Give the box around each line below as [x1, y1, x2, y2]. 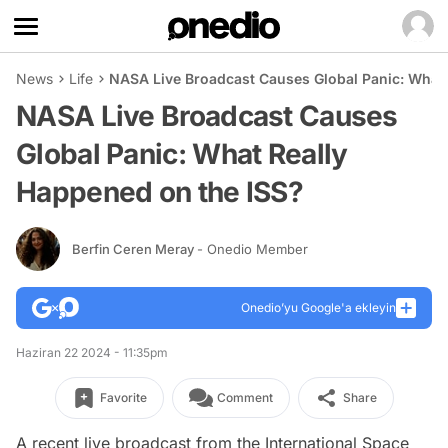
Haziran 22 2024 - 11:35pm [16, 345, 168, 360]
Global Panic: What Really [16, 137, 348, 171]
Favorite [99, 390, 147, 405]
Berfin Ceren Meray [72, 240, 197, 257]
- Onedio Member [197, 240, 308, 257]
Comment [216, 390, 273, 405]
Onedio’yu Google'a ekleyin [241, 300, 396, 315]
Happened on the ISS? [16, 175, 304, 209]
